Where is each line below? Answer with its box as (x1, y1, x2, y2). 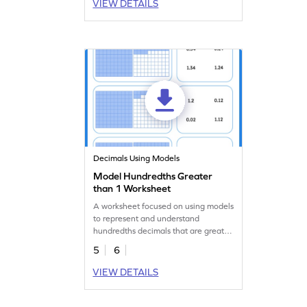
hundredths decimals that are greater (93, 225, 232, 236)
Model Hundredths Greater (93, 170, 213, 182)
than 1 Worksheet (93, 182, 171, 194)
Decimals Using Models (93, 153, 180, 163)
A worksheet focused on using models (93, 201, 234, 211)
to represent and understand (93, 213, 200, 223)
